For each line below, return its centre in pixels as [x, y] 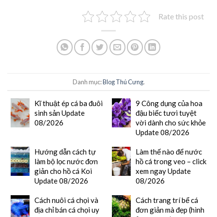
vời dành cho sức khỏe [170, 123]
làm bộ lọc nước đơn [66, 162]
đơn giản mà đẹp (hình [170, 210]
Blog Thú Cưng [123, 82]
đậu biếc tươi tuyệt [166, 113]
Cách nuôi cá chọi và [66, 200]
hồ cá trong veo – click [171, 162]
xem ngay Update [163, 171]
